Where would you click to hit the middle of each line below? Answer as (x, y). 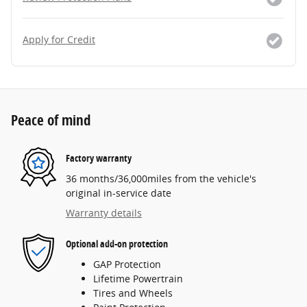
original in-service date (119, 193)
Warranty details (104, 212)
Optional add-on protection (117, 244)
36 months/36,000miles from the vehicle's (161, 178)
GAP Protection (127, 264)
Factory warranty (99, 158)
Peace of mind (51, 120)
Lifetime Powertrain (138, 278)
